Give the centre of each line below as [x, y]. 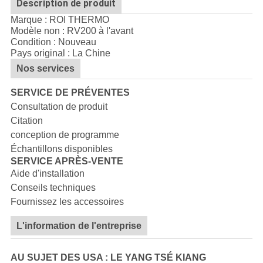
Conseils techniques [53, 188]
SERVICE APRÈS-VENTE [67, 161]
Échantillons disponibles [61, 149]
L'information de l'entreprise [79, 226]
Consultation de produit [59, 107]
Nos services [45, 69]
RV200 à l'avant [100, 31]
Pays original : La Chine [60, 53]
